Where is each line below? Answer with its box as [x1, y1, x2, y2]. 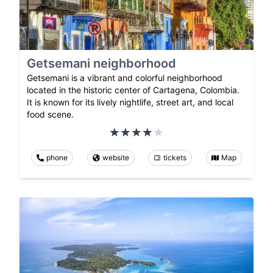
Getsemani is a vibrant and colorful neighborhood [27, 72, 222, 83]
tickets [163, 152, 187, 162]
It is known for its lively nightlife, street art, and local [27, 96, 233, 107]
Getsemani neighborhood [27, 55, 176, 71]
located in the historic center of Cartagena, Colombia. [27, 84, 239, 95]
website [102, 152, 129, 162]
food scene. [27, 108, 74, 119]
